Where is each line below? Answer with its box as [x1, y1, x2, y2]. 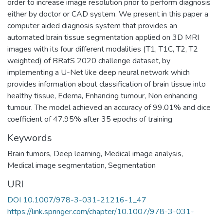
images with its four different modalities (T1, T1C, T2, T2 [7, 43, 198, 54]
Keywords [7, 131, 52, 145]
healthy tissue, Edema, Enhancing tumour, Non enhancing [7, 90, 197, 101]
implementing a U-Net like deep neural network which [7, 67, 190, 78]
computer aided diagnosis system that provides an [7, 20, 177, 31]
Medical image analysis [104, 148, 182, 159]
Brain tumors [7, 148, 50, 159]
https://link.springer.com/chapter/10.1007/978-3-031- [7, 206, 194, 217]
